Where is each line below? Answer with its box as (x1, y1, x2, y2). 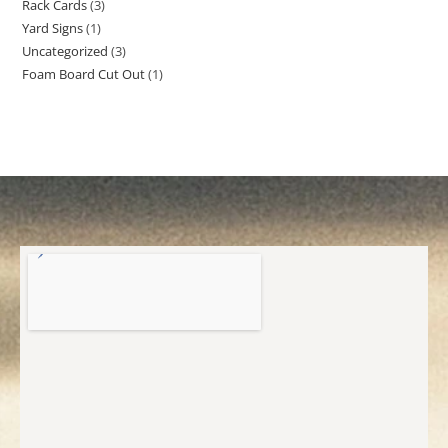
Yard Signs (22, 19, 84, 38)
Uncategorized (22, 42, 109, 61)
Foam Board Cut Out (22, 65, 146, 84)
